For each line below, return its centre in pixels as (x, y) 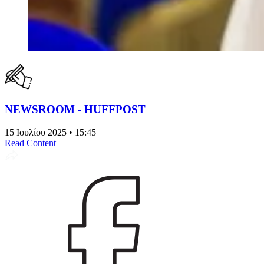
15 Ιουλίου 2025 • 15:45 (50, 133)
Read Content (30, 143)
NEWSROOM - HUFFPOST (75, 110)
